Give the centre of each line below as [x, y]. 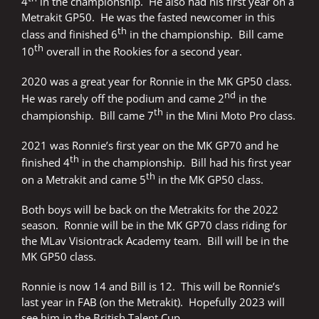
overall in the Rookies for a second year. [143, 52]
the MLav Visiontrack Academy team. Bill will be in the [155, 241]
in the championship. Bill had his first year [185, 163]
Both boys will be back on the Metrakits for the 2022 [150, 210]
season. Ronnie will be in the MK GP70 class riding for [154, 225]
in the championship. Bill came [205, 35]
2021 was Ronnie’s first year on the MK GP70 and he [150, 146]
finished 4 [46, 163]
